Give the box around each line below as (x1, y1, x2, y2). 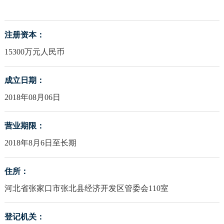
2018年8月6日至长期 (4, 138, 76, 147)
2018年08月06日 (4, 93, 60, 102)
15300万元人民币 (4, 47, 64, 56)
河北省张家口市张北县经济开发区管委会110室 (4, 184, 168, 193)
